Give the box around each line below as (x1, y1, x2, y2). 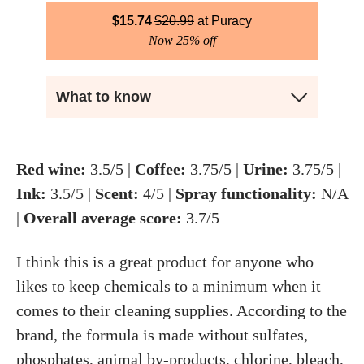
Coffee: (135, 160, 186, 178)
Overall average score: (24, 209, 182, 227)
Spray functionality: (175, 184, 317, 202)
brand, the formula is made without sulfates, (16, 326, 308, 344)
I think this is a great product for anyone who (16, 253, 314, 271)
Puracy (211, 14, 252, 28)
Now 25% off (148, 33, 216, 47)
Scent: (95, 184, 139, 202)
